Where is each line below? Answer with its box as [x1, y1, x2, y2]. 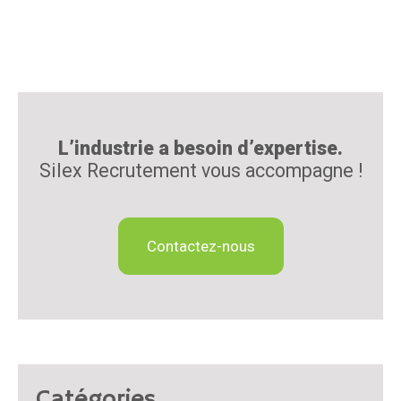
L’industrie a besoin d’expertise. [58, 137, 343, 159]
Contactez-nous [146, 237, 255, 255]
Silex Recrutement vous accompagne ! [38, 159, 363, 182]
